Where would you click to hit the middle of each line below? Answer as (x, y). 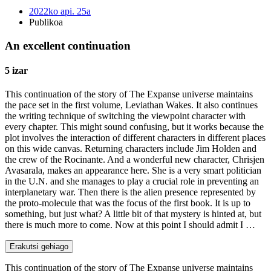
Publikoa (46, 22)
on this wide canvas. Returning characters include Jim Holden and (131, 149)
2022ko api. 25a (60, 11)
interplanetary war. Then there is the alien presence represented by (130, 192)
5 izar (16, 70)
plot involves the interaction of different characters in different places (135, 138)
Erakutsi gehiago (39, 247)
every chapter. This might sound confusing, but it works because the (134, 127)
